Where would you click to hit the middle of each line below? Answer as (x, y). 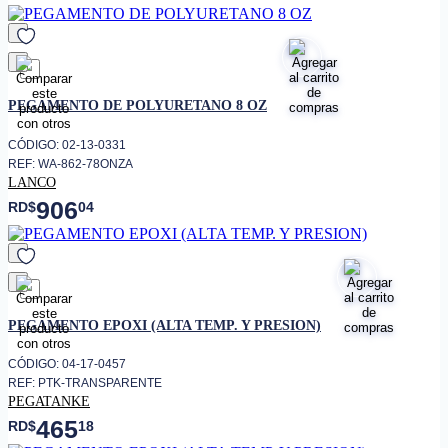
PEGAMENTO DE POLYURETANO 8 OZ (137, 105)
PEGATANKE (49, 401)
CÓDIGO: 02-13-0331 (67, 144)
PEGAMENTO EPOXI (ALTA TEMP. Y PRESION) (164, 324)
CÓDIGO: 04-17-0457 (67, 364)
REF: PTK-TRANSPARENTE (85, 383)
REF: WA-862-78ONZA (70, 163)
